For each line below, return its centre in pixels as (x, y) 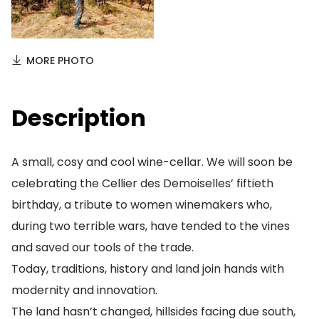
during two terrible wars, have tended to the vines (151, 226)
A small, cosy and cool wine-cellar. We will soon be (152, 162)
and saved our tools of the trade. (103, 247)
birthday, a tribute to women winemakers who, (142, 205)
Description (79, 118)
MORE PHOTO (60, 61)
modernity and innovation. (84, 290)
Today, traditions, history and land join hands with (148, 269)
